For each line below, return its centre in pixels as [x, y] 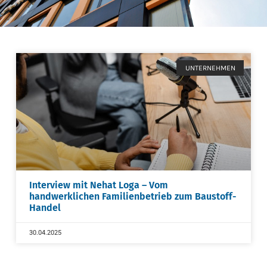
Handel [45, 208]
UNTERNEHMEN [210, 68]
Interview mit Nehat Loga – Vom [99, 185]
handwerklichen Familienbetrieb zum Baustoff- [133, 197]
